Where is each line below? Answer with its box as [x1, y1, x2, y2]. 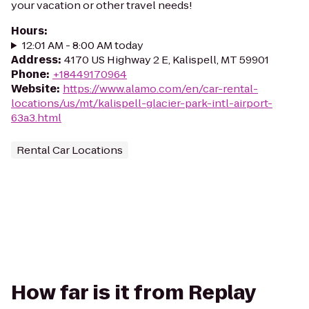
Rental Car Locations [17, 143, 123, 157]
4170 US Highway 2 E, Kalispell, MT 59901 [64, 52, 269, 67]
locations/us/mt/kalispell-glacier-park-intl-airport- [11, 96, 272, 110]
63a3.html [11, 110, 61, 125]
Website [11, 81, 57, 96]
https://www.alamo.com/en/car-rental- [63, 81, 258, 96]
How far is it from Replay [11, 279, 256, 306]
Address [11, 52, 58, 67]
